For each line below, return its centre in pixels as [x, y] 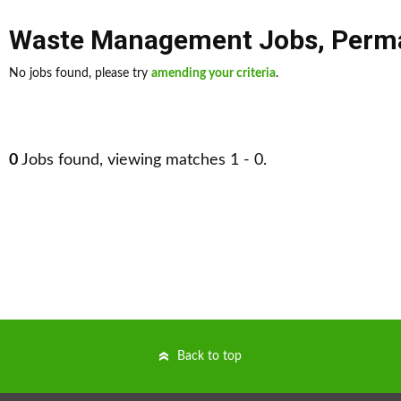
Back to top [209, 356]
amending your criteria [213, 73]
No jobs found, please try [80, 73]
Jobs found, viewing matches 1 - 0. [142, 160]
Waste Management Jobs [163, 40]
